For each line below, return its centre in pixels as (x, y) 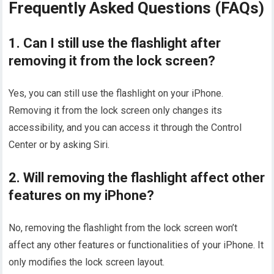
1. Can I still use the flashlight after (115, 43)
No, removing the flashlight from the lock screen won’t (123, 228)
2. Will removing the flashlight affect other (137, 178)
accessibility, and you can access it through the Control (125, 128)
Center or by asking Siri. (59, 145)
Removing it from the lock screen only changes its (116, 111)
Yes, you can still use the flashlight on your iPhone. (116, 94)
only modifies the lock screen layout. (87, 262)
